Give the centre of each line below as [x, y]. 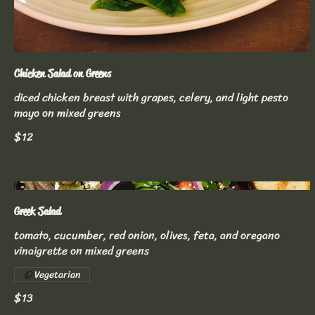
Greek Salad [37, 212]
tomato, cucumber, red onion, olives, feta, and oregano [147, 236]
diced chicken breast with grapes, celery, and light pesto [151, 97]
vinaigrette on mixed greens [82, 251]
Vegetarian [58, 275]
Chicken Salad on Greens [63, 73]
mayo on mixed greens [67, 113]
